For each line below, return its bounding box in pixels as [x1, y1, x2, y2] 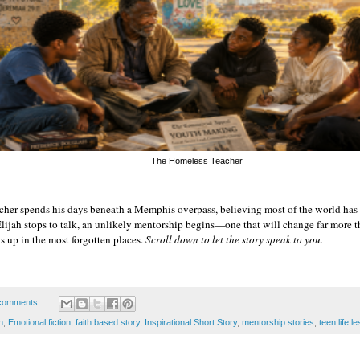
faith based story [76, 317, 140, 327]
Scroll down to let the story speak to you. [145, 232, 323, 247]
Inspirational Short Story [145, 317, 237, 327]
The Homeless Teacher [150, 156, 243, 166]
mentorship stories [242, 317, 314, 327]
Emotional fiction [8, 317, 71, 327]
